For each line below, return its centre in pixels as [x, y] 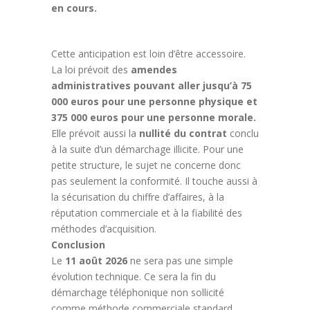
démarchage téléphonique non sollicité [138, 292]
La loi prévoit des [90, 69]
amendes [153, 69]
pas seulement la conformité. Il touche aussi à [154, 181]
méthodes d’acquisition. [104, 228]
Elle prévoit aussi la [95, 133]
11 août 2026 [95, 260]
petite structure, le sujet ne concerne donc [146, 165]
